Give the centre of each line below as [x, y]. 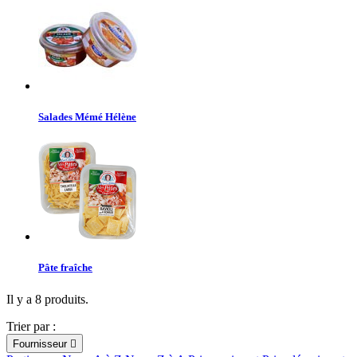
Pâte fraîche [65, 268]
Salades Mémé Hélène [87, 117]
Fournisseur [41, 343]
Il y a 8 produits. [47, 299]
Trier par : [31, 326]
